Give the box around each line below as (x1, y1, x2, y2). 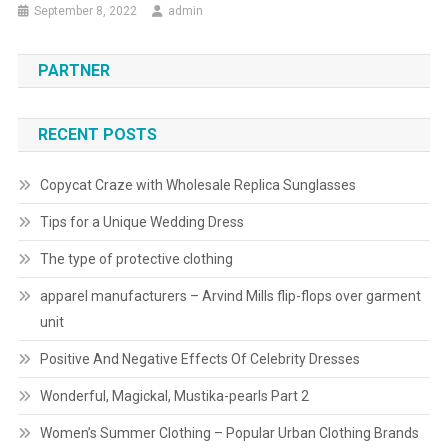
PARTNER (37, 61, 110, 81)
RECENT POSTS (37, 125, 157, 145)
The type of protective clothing (39, 251, 233, 268)
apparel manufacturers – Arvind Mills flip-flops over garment (39, 288, 421, 305)
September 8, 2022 (34, 4, 138, 19)
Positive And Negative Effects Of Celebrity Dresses (39, 351, 360, 368)
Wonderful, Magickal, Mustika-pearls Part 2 (39, 388, 309, 405)
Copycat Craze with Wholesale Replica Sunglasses (39, 177, 356, 194)
